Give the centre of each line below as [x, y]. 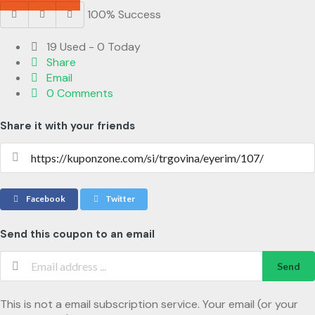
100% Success [124, 15]
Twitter [120, 199]
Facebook [45, 199]
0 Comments [79, 94]
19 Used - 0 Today [92, 47]
